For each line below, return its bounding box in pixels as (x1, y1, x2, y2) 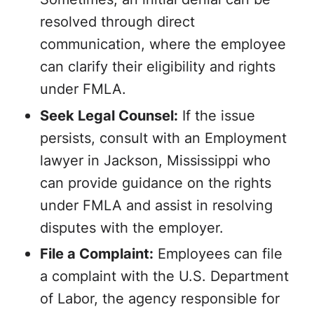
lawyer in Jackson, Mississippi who (40, 149, 271, 170)
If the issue (178, 104, 256, 125)
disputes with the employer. (40, 217, 224, 237)
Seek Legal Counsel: (40, 104, 179, 125)
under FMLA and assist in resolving (40, 194, 273, 214)
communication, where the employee (40, 33, 287, 53)
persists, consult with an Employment (40, 127, 287, 147)
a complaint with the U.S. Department (40, 266, 289, 286)
